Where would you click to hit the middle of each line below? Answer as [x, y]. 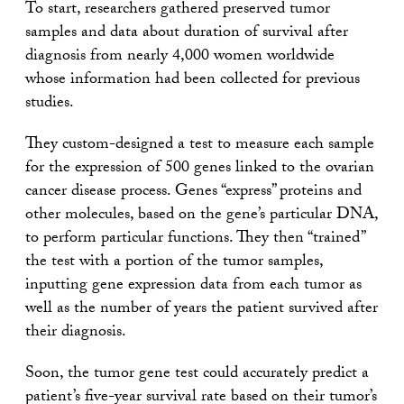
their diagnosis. [76, 333]
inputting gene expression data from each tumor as [193, 286]
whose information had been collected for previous [193, 80]
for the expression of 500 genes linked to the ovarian [200, 169]
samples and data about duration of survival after [187, 33]
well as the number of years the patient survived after [202, 309]
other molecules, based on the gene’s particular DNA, [202, 216]
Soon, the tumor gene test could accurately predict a [197, 374]
